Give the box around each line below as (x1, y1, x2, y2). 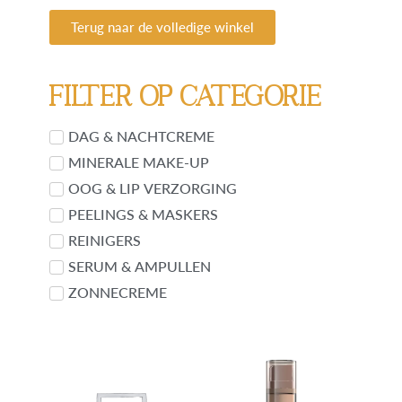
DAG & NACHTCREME (67, 127, 214, 144)
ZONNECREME (67, 283, 167, 301)
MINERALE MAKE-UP (67, 153, 209, 170)
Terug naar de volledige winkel (70, 18, 254, 35)
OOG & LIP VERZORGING (67, 179, 237, 197)
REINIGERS (67, 231, 141, 249)
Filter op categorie (48, 79, 322, 110)
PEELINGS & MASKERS (67, 205, 218, 223)
